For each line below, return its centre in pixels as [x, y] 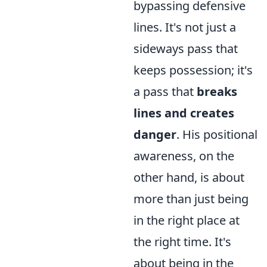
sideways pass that [186, 49]
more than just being [191, 199]
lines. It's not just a [185, 27]
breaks [217, 91]
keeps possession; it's [193, 70]
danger [155, 134]
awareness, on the [184, 156]
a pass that [165, 91]
